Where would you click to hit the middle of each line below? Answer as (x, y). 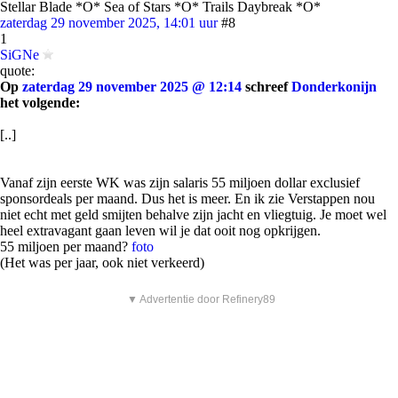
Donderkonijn (334, 87)
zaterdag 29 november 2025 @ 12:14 (132, 87)
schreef (267, 87)
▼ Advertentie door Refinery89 (201, 299)
